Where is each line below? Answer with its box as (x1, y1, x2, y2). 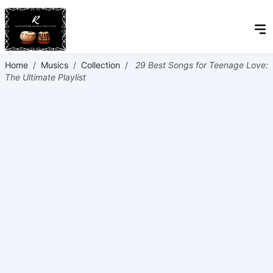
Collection (81, 60, 120, 70)
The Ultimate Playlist (5, 72, 86, 82)
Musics (41, 60, 68, 70)
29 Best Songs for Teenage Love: (133, 60, 268, 70)
